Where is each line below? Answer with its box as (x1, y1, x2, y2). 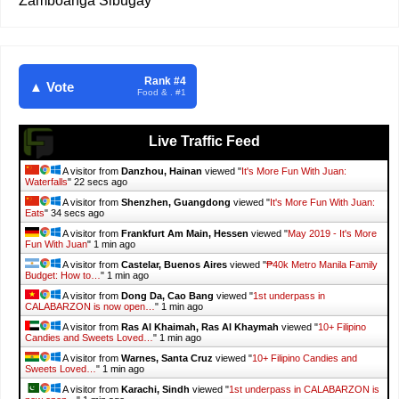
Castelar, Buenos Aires (121, 259, 227, 271)
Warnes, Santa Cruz (121, 353, 213, 364)
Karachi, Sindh (121, 384, 190, 395)
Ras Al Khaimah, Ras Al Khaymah (121, 322, 279, 333)
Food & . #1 (137, 87, 186, 98)
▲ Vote (29, 78, 74, 94)
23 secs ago (74, 176, 127, 188)
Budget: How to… (25, 270, 101, 281)
